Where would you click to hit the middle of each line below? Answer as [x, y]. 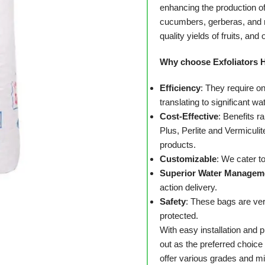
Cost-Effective [189, 116]
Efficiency [180, 88]
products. [177, 145]
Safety [172, 201]
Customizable [188, 159]
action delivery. [188, 187]
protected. [179, 216]
